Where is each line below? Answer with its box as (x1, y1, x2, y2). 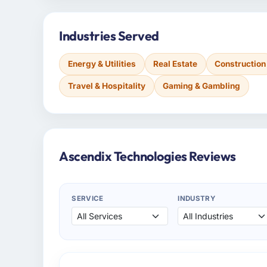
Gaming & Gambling (163, 81, 241, 91)
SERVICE (72, 194, 104, 203)
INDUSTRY (178, 194, 215, 203)
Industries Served (59, 27, 159, 44)
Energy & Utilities (67, 58, 136, 69)
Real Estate (153, 58, 198, 69)
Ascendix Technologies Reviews (59, 148, 236, 165)
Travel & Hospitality (67, 81, 145, 91)
